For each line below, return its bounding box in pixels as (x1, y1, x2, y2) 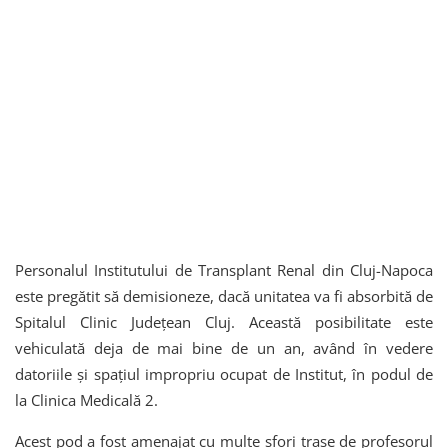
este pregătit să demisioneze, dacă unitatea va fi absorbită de (15, 286, 433, 307)
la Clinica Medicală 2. (15, 390, 158, 411)
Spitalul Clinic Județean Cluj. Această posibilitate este (15, 312, 433, 333)
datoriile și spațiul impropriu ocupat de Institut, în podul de (15, 364, 433, 385)
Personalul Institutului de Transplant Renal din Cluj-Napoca (15, 260, 433, 281)
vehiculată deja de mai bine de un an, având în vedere (15, 338, 433, 359)
